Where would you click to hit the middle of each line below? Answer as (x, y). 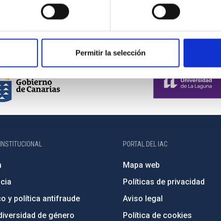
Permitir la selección (110, 53)
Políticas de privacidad (164, 182)
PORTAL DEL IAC (146, 144)
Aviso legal (143, 199)
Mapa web (142, 165)
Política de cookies (158, 215)
